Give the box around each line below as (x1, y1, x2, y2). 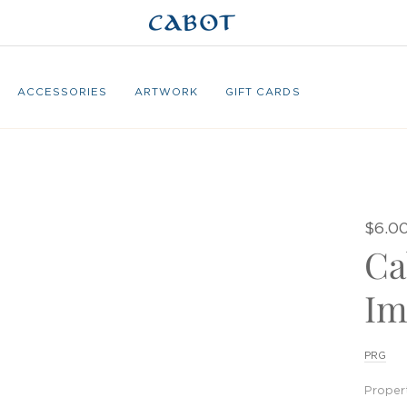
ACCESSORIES (16, 86, 107, 97)
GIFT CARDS (225, 86, 301, 97)
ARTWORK (134, 86, 199, 97)
